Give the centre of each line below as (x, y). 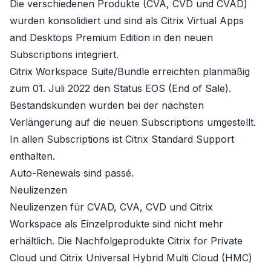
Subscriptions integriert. (64, 54)
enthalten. (32, 156)
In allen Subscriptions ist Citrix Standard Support (122, 139)
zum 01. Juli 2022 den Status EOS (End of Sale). (120, 88)
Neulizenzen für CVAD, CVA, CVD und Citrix (111, 207)
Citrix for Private (205, 241)
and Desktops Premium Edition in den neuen (111, 38)
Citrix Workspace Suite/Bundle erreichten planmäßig (130, 71)
